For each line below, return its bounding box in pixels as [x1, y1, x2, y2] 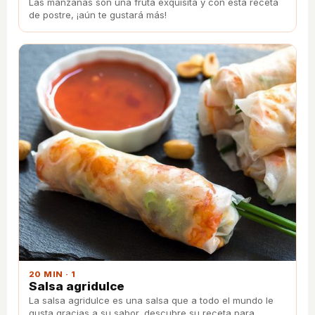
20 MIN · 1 [29, 269, 76, 279]
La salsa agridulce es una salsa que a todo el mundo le [29, 294, 274, 306]
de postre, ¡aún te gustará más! [29, 9, 167, 21]
